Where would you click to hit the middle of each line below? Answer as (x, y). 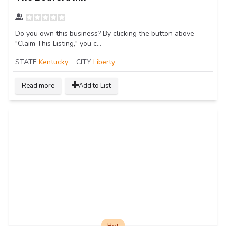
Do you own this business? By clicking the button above (105, 33)
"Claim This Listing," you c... (58, 43)
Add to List (95, 86)
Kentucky (53, 62)
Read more (38, 86)
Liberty (104, 62)
